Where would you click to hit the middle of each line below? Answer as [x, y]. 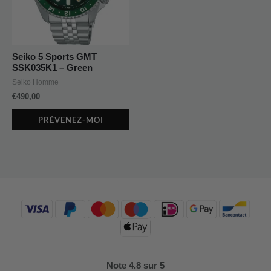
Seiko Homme [35, 83]
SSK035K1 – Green [52, 68]
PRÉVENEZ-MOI [71, 119]
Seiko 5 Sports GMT [54, 57]
